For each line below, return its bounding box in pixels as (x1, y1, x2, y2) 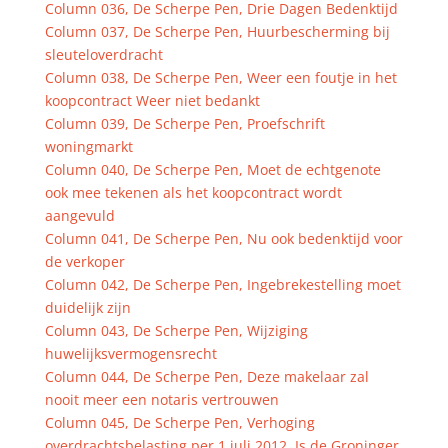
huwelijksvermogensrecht (44, 344, 217, 363)
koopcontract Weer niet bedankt (44, 91, 260, 110)
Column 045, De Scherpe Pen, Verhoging (44, 413, 315, 432)
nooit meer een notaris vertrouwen (44, 390, 279, 409)
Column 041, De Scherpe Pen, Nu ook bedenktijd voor (44, 229, 403, 248)
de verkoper (44, 252, 125, 271)
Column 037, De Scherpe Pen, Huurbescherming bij (44, 22, 390, 41)
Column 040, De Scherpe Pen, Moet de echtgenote (44, 160, 381, 179)
